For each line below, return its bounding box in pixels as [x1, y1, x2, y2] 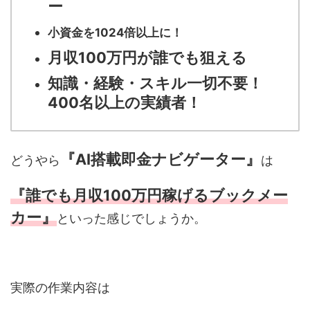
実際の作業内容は [10, 280, 110, 295]
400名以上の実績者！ [48, 93, 201, 112]
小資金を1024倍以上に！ [48, 26, 183, 40]
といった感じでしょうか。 [57, 210, 206, 226]
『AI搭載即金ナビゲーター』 [60, 149, 261, 168]
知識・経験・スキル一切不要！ [48, 74, 263, 93]
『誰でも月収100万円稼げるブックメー [10, 185, 288, 204]
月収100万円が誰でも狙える [48, 48, 247, 67]
